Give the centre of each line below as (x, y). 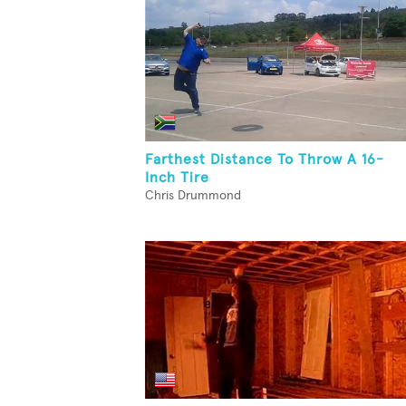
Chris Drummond (193, 196)
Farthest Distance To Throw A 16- (265, 159)
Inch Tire (177, 178)
